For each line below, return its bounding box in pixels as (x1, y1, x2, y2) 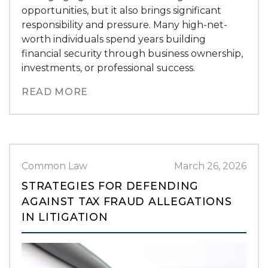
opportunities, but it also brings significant (22, 4, 222, 16)
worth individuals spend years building (22, 33, 206, 45)
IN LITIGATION (22, 210, 108, 223)
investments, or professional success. (22, 62, 196, 74)
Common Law (22, 160, 88, 172)
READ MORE (22, 86, 88, 98)
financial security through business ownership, (22, 47, 243, 59)
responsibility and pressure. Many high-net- (22, 19, 228, 31)
